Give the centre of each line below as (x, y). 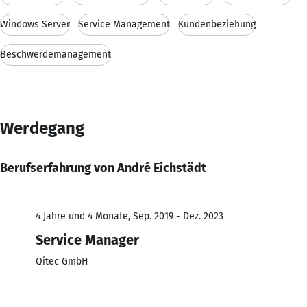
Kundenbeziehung (217, 24)
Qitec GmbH (62, 261)
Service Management (124, 24)
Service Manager (87, 240)
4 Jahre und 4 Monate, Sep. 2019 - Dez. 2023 (130, 216)
